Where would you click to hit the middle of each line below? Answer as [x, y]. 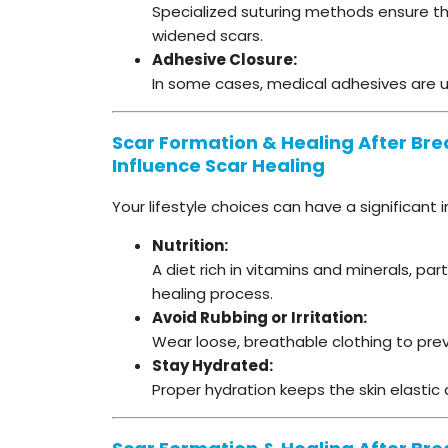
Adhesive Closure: [224, 59]
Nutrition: [190, 245]
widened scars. [207, 35]
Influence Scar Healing [218, 165]
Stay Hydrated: [212, 365]
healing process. [212, 293]
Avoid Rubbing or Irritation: [259, 317]
